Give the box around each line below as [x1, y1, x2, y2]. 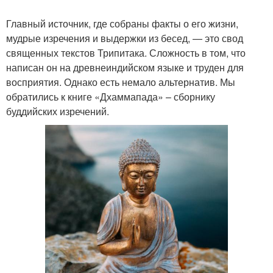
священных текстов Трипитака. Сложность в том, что [6, 46, 246, 60]
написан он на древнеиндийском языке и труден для [6, 60, 244, 74]
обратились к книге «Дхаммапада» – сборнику [6, 90, 215, 104]
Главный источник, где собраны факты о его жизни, [6, 16, 238, 30]
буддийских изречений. [6, 104, 109, 118]
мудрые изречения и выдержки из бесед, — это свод [6, 31, 243, 45]
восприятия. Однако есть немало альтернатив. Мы [6, 75, 235, 89]
